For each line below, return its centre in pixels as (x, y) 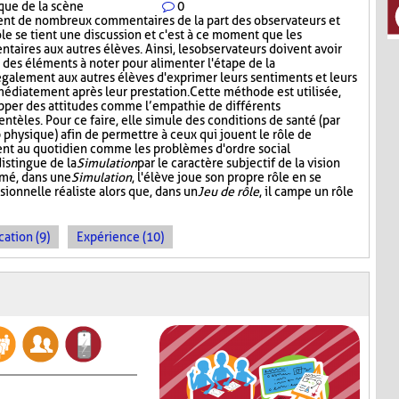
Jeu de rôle (228, 192)
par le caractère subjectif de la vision (239, 163)
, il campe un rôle (306, 192)
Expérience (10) (120, 237)
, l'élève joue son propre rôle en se (227, 178)
